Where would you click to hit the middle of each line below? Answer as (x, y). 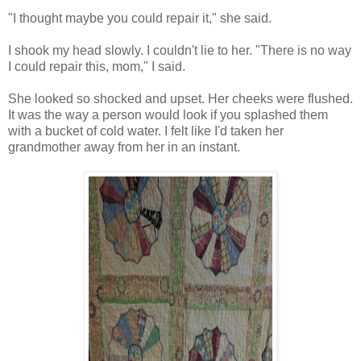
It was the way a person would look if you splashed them (168, 114)
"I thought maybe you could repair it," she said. (140, 18)
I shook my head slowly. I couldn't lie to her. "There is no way (180, 50)
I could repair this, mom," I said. (97, 66)
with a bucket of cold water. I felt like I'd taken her (146, 131)
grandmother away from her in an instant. (124, 147)
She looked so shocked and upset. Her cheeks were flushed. (180, 98)
